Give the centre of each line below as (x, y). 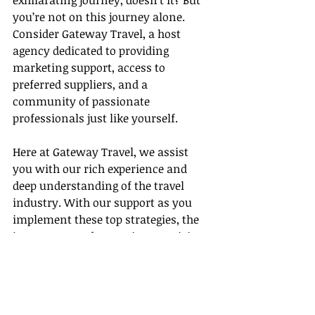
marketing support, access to (90, 68)
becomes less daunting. (75, 270)
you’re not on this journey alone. (100, 17)
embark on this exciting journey (113, 304)
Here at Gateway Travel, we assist (102, 152)
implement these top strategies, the (107, 220)
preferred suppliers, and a (82, 85)
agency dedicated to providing (92, 51)
